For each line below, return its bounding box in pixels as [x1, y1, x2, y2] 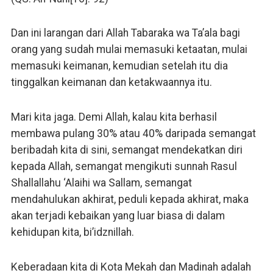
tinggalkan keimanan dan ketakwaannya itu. [10, 76, 212, 89]
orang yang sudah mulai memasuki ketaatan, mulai [10, 43, 247, 56]
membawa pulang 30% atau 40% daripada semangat [10, 127, 256, 140]
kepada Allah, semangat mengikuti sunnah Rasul [10, 160, 237, 173]
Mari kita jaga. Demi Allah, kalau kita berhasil [10, 111, 217, 124]
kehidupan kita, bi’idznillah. [10, 226, 134, 239]
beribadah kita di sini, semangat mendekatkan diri [10, 144, 243, 157]
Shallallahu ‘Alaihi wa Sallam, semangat [10, 177, 192, 190]
